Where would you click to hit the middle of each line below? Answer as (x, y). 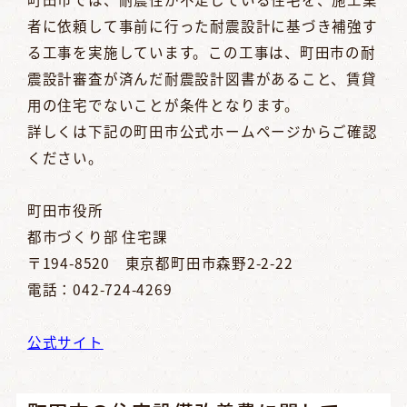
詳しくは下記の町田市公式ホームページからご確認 (202, 130)
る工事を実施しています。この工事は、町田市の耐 (201, 51)
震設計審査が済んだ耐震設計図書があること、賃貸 (202, 78)
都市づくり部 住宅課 (97, 236)
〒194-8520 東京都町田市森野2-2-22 (160, 262)
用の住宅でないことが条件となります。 (163, 104)
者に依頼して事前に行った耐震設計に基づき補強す (202, 25)
